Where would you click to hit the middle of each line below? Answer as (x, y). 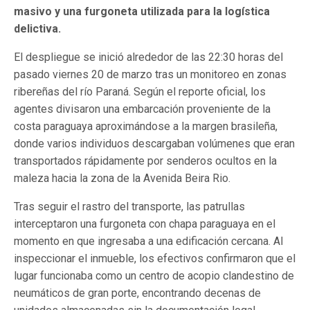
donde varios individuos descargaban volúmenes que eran (154, 144)
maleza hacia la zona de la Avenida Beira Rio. (122, 179)
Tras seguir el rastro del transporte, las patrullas (129, 207)
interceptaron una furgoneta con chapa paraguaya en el (145, 224)
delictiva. (37, 29)
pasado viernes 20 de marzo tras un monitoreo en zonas (150, 75)
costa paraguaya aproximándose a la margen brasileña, (146, 127)
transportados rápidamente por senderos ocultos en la (145, 161)
